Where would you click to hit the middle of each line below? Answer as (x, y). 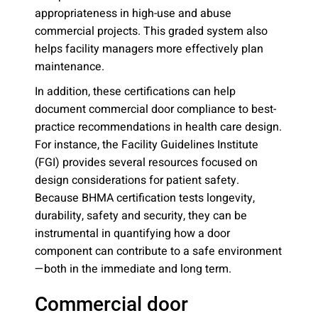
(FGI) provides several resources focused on (146, 163)
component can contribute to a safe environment (158, 251)
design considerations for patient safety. (137, 180)
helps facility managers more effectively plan (149, 49)
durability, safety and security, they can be (141, 216)
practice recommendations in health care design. (158, 127)
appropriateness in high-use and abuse (133, 13)
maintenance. (70, 67)
